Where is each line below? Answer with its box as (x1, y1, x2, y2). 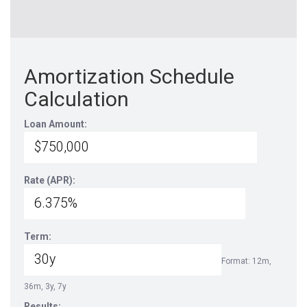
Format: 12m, (221, 256, 271, 266)
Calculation (24, 87, 129, 111)
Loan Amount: (24, 119, 87, 130)
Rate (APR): (24, 175, 75, 186)
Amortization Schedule (24, 64, 234, 88)
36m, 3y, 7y (24, 282, 66, 291)
